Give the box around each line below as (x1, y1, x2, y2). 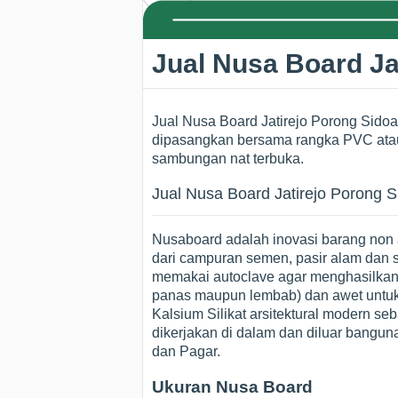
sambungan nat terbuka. (152, 151, 304, 167)
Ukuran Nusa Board (152, 377, 313, 396)
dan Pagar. (152, 344, 220, 360)
